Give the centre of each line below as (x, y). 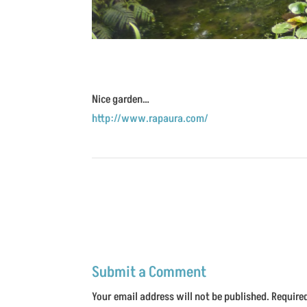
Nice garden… (121, 99)
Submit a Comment (149, 273)
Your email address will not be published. (181, 297)
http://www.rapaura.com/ (150, 118)
